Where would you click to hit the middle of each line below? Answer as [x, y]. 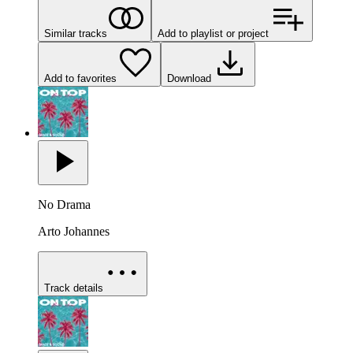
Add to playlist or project [213, 34]
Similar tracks [76, 34]
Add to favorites [80, 79]
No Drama [64, 205]
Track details [74, 288]
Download [189, 79]
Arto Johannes [74, 232]
